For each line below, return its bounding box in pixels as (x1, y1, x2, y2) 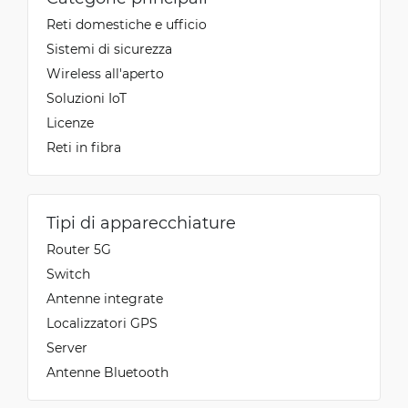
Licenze (46, 113, 94, 131)
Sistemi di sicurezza (46, 39, 172, 57)
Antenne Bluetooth (46, 362, 168, 381)
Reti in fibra (46, 138, 121, 156)
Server (46, 338, 87, 356)
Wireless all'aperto (46, 64, 164, 82)
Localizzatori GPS (46, 313, 158, 331)
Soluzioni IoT (46, 88, 127, 107)
